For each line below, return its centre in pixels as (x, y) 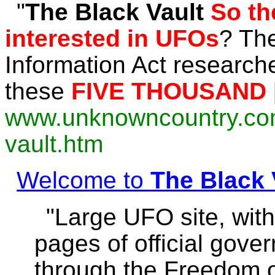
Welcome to (84, 180)
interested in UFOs (112, 38)
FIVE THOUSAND (169, 91)
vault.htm (54, 144)
